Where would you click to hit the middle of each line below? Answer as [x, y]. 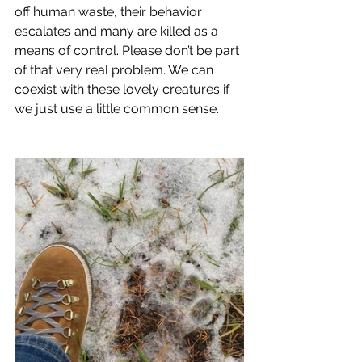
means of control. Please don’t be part [128, 51]
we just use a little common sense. [117, 109]
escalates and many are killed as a [118, 32]
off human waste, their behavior [110, 12]
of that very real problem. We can [116, 70]
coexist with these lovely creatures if [124, 90]
